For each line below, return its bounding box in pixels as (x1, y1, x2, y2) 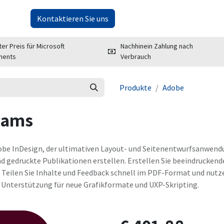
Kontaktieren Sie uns (36, 13, 108, 23)
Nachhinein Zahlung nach (120, 41, 193, 50)
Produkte (119, 82, 151, 92)
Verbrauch (120, 52, 151, 61)
